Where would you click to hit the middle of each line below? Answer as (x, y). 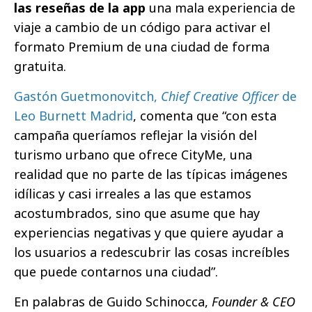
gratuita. (40, 67)
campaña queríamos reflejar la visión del (135, 135)
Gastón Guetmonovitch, (87, 96)
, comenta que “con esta (205, 116)
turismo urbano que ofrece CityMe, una (133, 155)
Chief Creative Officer (221, 96)
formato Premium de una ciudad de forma (142, 47)
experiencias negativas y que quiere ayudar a (149, 233)
